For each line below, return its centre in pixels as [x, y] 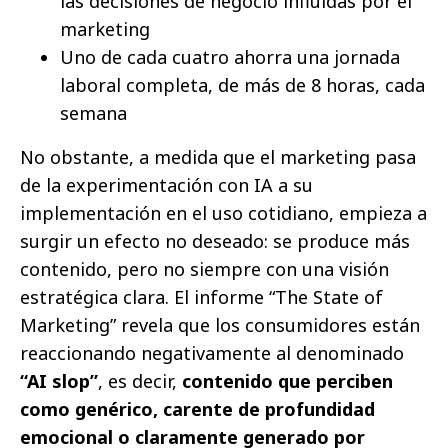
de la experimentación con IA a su [166, 184]
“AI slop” [59, 380]
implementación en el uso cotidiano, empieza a [223, 212]
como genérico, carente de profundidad [197, 408]
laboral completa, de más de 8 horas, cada [242, 84]
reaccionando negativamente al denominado [212, 352]
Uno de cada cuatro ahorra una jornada [230, 56]
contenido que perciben [287, 380]
